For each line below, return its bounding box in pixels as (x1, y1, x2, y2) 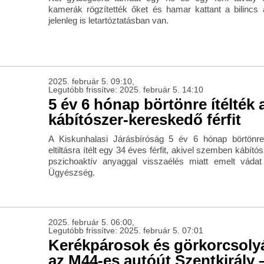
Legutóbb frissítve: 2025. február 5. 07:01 (48, 226, 203, 236)
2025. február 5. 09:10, (48, 77, 134, 87)
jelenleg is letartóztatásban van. (48, 15, 169, 26)
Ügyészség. (48, 167, 95, 178)
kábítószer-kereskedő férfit (48, 111, 241, 129)
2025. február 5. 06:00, (48, 217, 134, 227)
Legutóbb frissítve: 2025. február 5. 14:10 (48, 85, 203, 95)
